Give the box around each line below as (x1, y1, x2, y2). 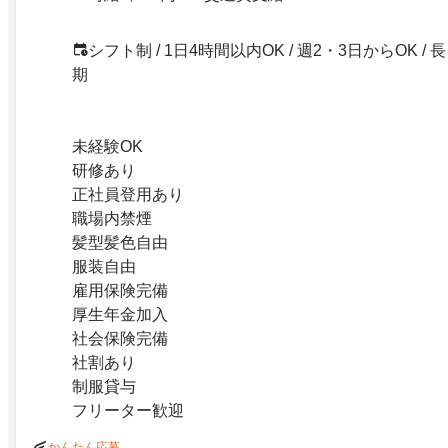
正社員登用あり (72, 186, 184, 204)
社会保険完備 (72, 330, 168, 348)
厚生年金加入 (72, 306, 168, 324)
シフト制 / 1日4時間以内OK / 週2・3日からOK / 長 (88, 42, 446, 60)
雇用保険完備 (72, 282, 168, 300)
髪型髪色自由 (72, 234, 168, 252)
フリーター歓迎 (72, 402, 184, 420)
